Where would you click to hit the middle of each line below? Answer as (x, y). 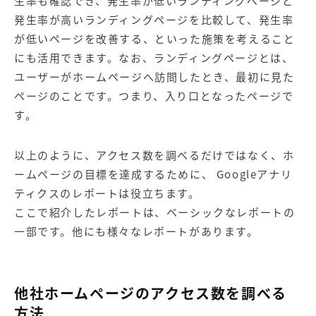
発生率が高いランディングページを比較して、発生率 (154, 19)
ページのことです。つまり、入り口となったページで (154, 96)
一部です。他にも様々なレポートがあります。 (136, 231)
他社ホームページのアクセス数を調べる (151, 293)
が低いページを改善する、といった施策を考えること (155, 38)
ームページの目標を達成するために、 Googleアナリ (153, 174)
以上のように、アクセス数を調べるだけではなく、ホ (154, 155)
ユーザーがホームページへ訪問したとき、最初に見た (154, 77)
